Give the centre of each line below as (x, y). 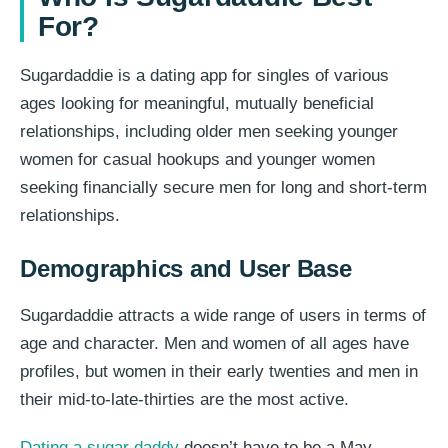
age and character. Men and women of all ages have (214, 343)
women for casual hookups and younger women (197, 159)
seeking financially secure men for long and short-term (223, 187)
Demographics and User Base (186, 268)
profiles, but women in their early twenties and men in (219, 371)
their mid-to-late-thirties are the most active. (184, 399)
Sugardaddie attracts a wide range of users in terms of (223, 315)
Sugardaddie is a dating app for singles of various (204, 75)
